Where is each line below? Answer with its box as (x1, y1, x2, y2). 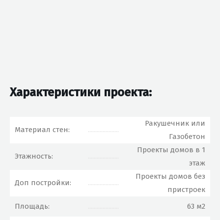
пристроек (167, 185, 205, 194)
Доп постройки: (15, 178, 71, 187)
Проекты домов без (136, 172, 205, 181)
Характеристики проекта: (10, 85, 152, 99)
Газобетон (169, 132, 205, 141)
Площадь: (15, 202, 50, 211)
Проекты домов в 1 (137, 145, 205, 154)
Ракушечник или (145, 119, 205, 128)
